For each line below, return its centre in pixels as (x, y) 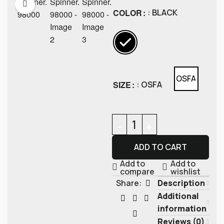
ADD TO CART (160, 147)
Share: (129, 183)
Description (181, 183)
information (182, 208)
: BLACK (162, 12)
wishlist (185, 171)
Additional (178, 196)
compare (137, 171)
